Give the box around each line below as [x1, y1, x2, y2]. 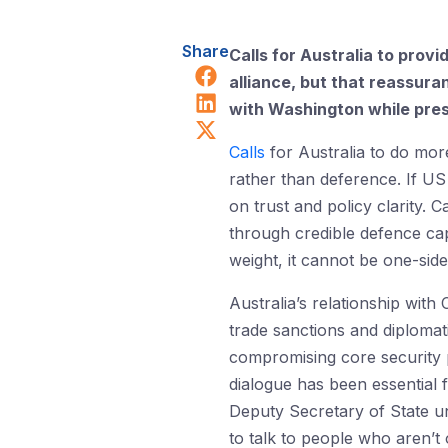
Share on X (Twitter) [215, 114, 430, 140]
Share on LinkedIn [215, 87, 405, 113]
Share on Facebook [215, 60, 422, 86]
